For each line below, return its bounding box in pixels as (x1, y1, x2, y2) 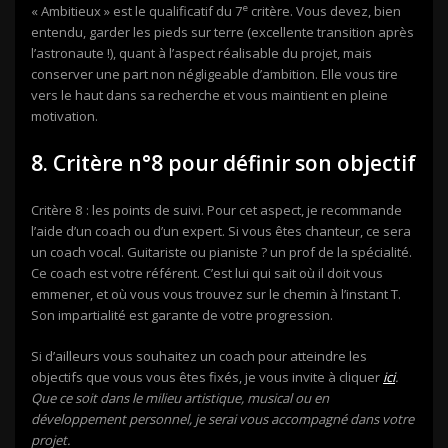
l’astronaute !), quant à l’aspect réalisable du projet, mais (31, 43, 372, 62)
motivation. (31, 106, 98, 125)
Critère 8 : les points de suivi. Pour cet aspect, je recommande (31, 200, 402, 219)
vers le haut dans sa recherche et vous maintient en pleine (31, 85, 388, 104)
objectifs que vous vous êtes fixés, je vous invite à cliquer (31, 367, 380, 386)
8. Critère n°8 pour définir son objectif (31, 148, 416, 177)
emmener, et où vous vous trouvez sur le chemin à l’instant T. (31, 284, 401, 303)
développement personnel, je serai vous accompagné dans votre (31, 409, 414, 428)
